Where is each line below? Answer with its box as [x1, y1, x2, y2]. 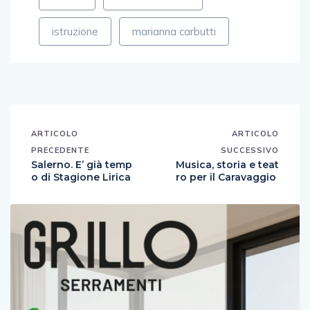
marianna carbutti [132, 24, 216, 38]
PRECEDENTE [31, 145, 89, 155]
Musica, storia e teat [176, 158, 279, 171]
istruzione [52, 24, 98, 38]
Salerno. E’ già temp [31, 158, 132, 171]
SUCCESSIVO [221, 145, 279, 155]
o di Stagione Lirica [31, 170, 131, 183]
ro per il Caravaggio [176, 170, 276, 183]
